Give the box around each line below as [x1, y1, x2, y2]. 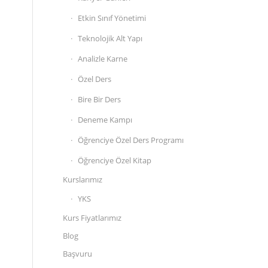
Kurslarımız [63, 173, 103, 185]
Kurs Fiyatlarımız [63, 212, 122, 223]
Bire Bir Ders [78, 93, 121, 105]
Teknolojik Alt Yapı [78, 32, 143, 44]
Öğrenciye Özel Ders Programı [78, 134, 184, 145]
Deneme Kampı [78, 114, 133, 125]
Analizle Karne [78, 53, 128, 64]
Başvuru [63, 248, 93, 259]
